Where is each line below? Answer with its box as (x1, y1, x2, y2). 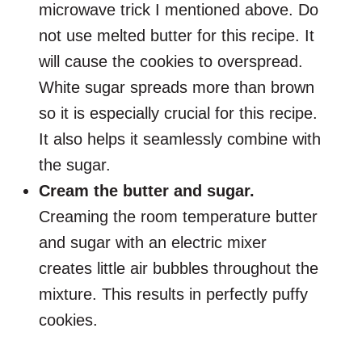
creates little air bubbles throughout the (39, 259, 318, 278)
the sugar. (39, 156, 116, 175)
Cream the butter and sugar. (39, 182, 255, 200)
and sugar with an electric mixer (39, 234, 267, 252)
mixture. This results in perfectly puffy (39, 285, 308, 304)
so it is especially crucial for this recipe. (39, 104, 318, 123)
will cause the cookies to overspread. (39, 53, 303, 71)
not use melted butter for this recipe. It (39, 27, 314, 45)
